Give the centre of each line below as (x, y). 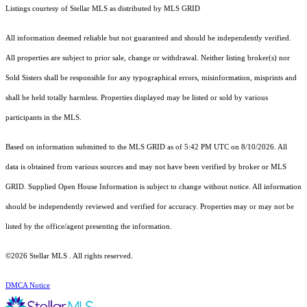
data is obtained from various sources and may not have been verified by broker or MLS (146, 167)
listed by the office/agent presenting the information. (89, 227)
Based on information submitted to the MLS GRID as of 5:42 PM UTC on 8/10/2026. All (146, 147)
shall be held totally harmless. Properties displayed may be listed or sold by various (137, 98)
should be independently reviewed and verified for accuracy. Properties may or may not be (150, 207)
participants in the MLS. (45, 118)
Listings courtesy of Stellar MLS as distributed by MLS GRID (103, 9)
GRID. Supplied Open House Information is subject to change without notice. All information (153, 187)
